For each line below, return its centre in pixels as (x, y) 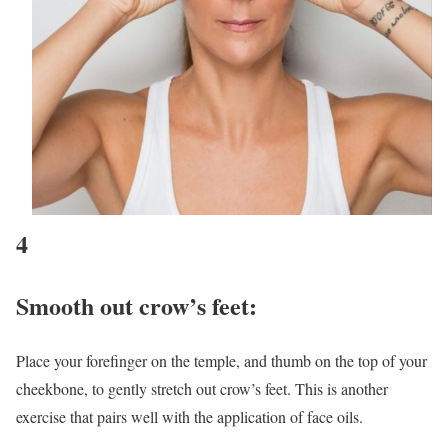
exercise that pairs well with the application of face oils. (189, 416)
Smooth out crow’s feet (132, 305)
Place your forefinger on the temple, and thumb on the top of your (221, 360)
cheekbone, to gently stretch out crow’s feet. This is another (202, 388)
